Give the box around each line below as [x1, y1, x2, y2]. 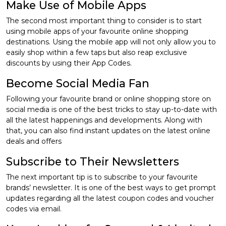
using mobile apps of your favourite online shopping [6, 27, 188, 36]
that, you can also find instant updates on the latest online [6, 126, 210, 136]
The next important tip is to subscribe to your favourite [6, 173, 198, 182]
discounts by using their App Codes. [6, 59, 132, 68]
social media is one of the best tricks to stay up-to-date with [6, 105, 217, 115]
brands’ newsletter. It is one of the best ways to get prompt [6, 183, 216, 193]
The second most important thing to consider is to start [6, 16, 202, 26]
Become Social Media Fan [6, 77, 149, 90]
